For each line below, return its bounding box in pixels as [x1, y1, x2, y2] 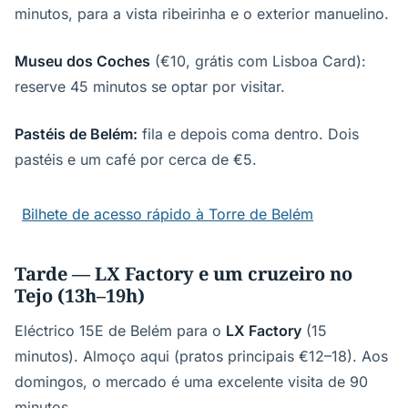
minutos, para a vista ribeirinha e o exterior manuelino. [15, 5, 389, 23]
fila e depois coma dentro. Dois [138, 125, 359, 143]
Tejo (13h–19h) [15, 283, 145, 308]
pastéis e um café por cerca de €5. [15, 150, 257, 168]
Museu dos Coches [15, 52, 150, 70]
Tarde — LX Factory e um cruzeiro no [15, 261, 352, 286]
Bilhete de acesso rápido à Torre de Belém [22, 205, 313, 223]
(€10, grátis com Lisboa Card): [150, 52, 366, 70]
